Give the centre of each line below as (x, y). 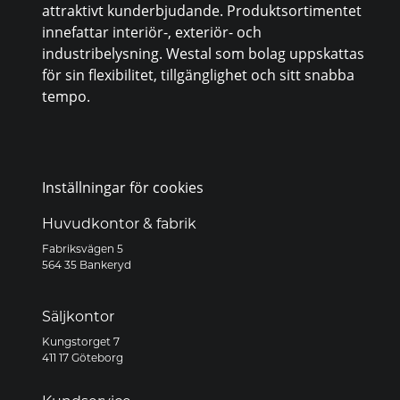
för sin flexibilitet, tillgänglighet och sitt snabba (199, 75)
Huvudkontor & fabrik (120, 225)
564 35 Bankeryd (87, 267)
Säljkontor (79, 318)
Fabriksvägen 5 (83, 250)
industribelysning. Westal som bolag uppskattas (204, 54)
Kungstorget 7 (81, 343)
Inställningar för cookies (123, 187)
